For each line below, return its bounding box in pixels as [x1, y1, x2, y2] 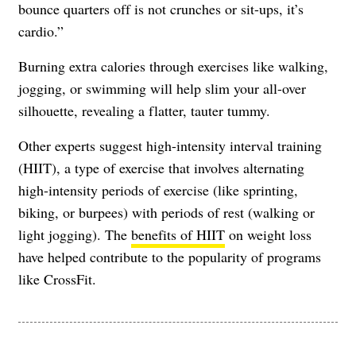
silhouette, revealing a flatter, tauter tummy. [18, 101, 270, 121]
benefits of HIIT [131, 225, 225, 245]
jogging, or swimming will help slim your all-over [18, 79, 306, 99]
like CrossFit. [18, 269, 96, 289]
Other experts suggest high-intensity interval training [18, 136, 322, 156]
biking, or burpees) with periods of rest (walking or [18, 203, 315, 222]
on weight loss [225, 225, 311, 245]
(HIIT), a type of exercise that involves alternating [18, 158, 304, 178]
